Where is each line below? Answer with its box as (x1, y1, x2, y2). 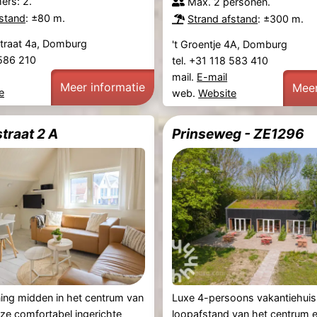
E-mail (197, 71, 228, 83)
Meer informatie (59, 79, 145, 94)
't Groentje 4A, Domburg (172, 38, 288, 51)
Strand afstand (188, 12, 258, 25)
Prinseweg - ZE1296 (172, 125, 305, 143)
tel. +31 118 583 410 (172, 54, 272, 67)
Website (198, 87, 237, 100)
